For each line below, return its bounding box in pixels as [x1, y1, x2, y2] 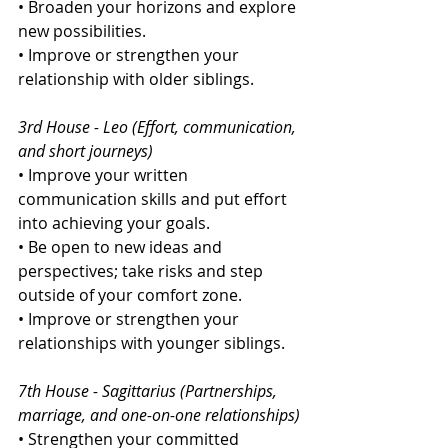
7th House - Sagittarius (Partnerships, [18, 380, 281, 403]
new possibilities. [18, 20, 146, 43]
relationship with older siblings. [18, 68, 254, 91]
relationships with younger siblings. [18, 332, 285, 355]
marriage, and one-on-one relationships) [18, 404, 300, 427]
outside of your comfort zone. [18, 284, 242, 307]
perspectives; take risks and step [18, 260, 267, 283]
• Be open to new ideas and [18, 236, 226, 259]
